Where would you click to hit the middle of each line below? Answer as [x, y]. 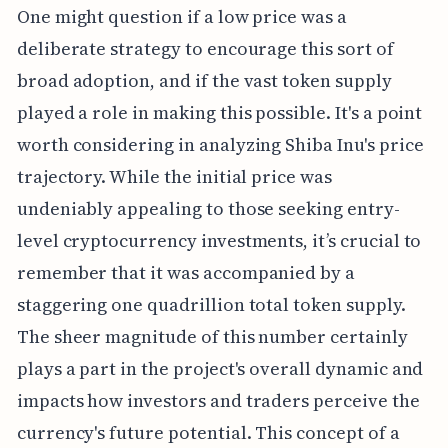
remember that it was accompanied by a [186, 272]
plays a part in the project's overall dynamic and [220, 368]
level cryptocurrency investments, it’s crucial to [219, 240]
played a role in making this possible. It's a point [219, 112]
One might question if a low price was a [181, 16]
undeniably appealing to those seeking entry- [208, 208]
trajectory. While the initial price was [174, 176]
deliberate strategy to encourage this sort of [205, 48]
